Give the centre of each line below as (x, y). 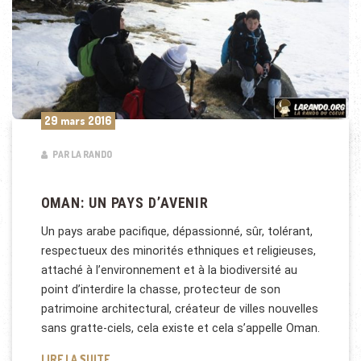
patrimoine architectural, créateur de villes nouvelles (179, 309)
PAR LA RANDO (81, 155)
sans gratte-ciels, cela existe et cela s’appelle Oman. (180, 328)
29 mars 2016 (78, 120)
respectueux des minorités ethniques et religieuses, (178, 251)
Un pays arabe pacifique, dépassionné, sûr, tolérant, (176, 232)
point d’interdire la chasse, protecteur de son (160, 290)
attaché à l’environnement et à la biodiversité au (169, 270)
